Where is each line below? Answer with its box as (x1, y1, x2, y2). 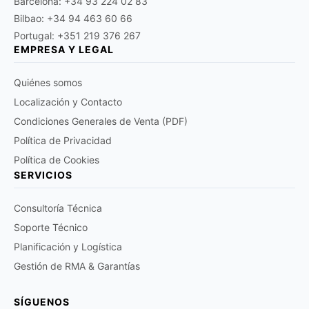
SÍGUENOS (14, 296, 70, 308)
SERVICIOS (14, 169, 72, 181)
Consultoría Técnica (14, 202, 102, 214)
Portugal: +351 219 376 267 (14, 30, 141, 41)
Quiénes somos (14, 77, 82, 88)
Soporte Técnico (14, 221, 88, 233)
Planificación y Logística (14, 241, 122, 252)
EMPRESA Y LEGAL (14, 43, 114, 55)
